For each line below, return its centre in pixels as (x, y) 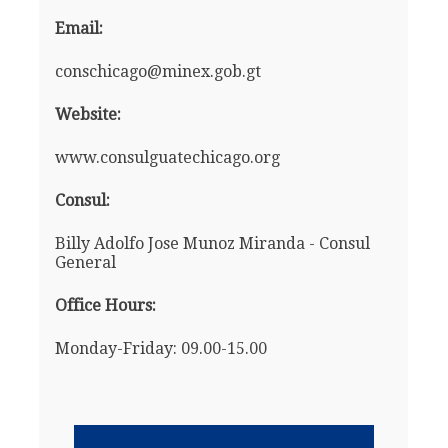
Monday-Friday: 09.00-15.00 (160, 349)
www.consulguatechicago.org (167, 158)
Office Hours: (105, 306)
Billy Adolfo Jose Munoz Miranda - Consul (212, 244)
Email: (78, 29)
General (85, 263)
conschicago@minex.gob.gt (157, 72)
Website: (87, 115)
